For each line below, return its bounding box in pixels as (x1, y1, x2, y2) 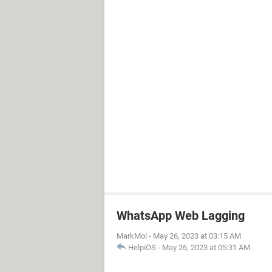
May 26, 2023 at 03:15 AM (153, 231, 241, 240)
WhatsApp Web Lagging (117, 208, 245, 223)
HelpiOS (128, 243, 156, 252)
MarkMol (117, 231, 147, 240)
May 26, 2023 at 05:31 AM (162, 243, 250, 252)
